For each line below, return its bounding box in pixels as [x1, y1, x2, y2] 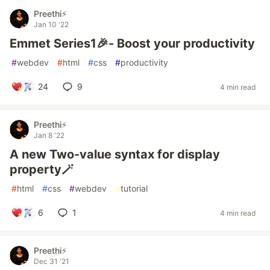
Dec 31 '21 [34, 257, 69, 266]
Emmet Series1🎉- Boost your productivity [10, 36, 255, 51]
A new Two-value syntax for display [10, 147, 220, 162]
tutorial [121, 183, 148, 193]
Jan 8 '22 [34, 131, 64, 140]
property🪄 [10, 162, 74, 177]
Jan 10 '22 [34, 20, 69, 29]
